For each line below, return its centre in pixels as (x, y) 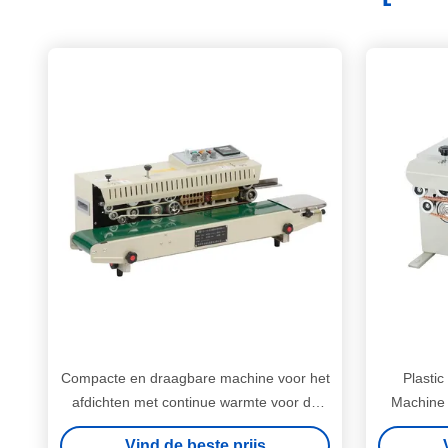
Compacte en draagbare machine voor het (195, 378)
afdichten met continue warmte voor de (195, 402)
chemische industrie (195, 426)
